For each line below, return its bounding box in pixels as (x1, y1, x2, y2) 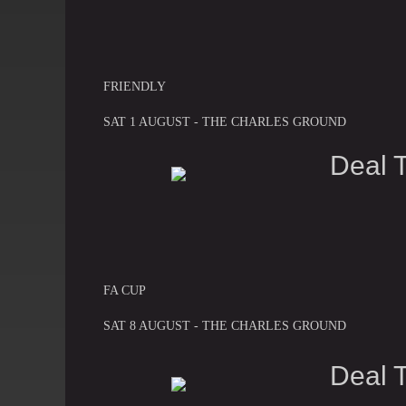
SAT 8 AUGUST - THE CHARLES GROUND (103, 318, 346, 333)
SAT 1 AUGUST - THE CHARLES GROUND (103, 114, 346, 129)
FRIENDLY (103, 79, 166, 93)
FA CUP (103, 283, 146, 297)
